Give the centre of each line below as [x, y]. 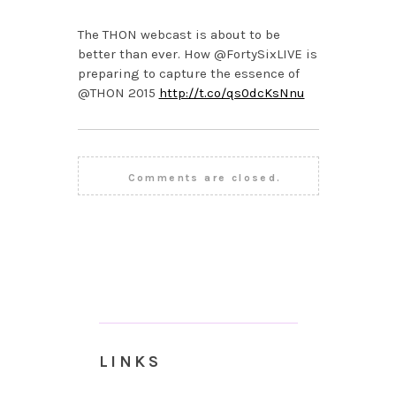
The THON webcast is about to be [179, 35]
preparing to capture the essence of [188, 74]
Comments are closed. [205, 178]
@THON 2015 [118, 93]
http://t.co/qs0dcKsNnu [232, 93]
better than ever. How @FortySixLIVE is [197, 54]
